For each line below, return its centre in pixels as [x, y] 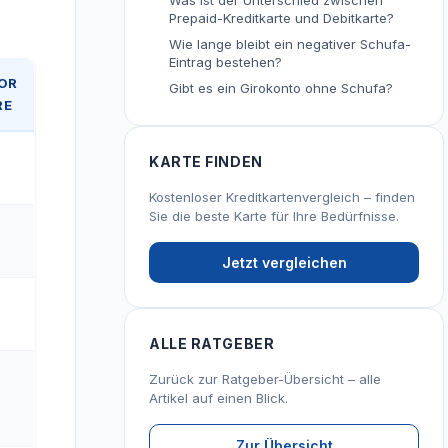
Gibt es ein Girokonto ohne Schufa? [281, 88]
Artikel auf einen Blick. [218, 398]
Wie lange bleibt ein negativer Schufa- [290, 44]
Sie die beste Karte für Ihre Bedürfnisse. [274, 216]
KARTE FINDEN [206, 161]
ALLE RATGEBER [212, 343]
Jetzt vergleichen [284, 262]
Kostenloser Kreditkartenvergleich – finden [282, 197]
